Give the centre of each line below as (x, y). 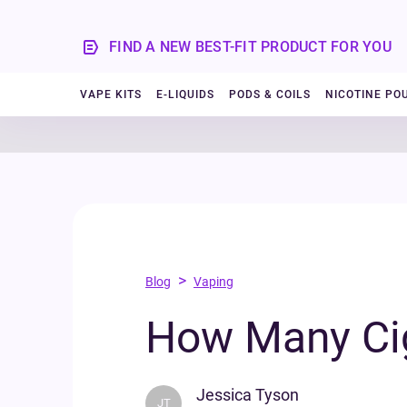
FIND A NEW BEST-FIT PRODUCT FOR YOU (250, 46)
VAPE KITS (111, 94)
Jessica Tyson (248, 395)
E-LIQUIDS (185, 94)
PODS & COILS (270, 94)
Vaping (213, 282)
